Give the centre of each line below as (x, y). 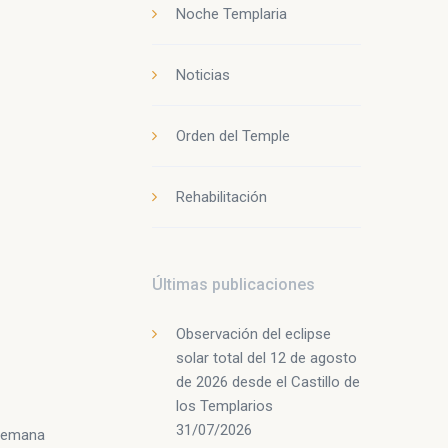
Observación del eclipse (253, 334)
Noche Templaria (231, 14)
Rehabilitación (221, 197)
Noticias (203, 75)
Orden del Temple (233, 136)
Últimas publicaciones (233, 284)
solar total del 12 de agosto (266, 358)
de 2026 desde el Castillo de (268, 382)
